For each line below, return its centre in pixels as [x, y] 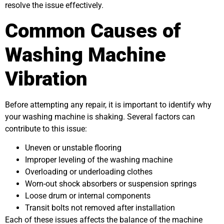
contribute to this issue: [46, 128]
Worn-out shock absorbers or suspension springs [111, 184]
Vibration [46, 78]
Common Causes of [93, 30]
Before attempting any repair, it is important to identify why [108, 104]
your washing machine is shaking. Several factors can [100, 116]
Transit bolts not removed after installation [100, 208]
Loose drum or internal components [88, 196]
